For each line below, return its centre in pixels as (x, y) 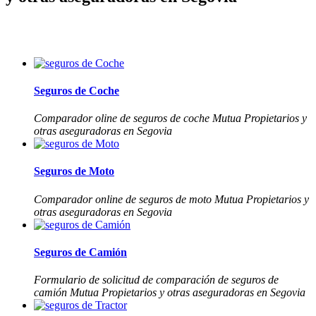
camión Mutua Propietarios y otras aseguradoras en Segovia (170, 293)
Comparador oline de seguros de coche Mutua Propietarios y (170, 119)
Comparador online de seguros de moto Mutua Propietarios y (171, 199)
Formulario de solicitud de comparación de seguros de (156, 280)
